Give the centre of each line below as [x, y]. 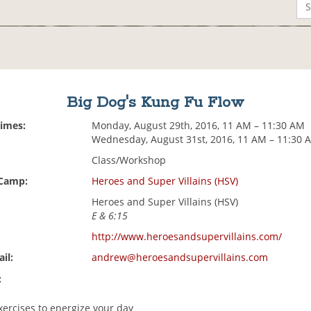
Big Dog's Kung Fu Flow [155, 103]
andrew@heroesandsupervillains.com [180, 258]
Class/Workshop [129, 160]
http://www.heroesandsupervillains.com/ [187, 237]
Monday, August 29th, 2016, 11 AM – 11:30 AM [199, 126]
